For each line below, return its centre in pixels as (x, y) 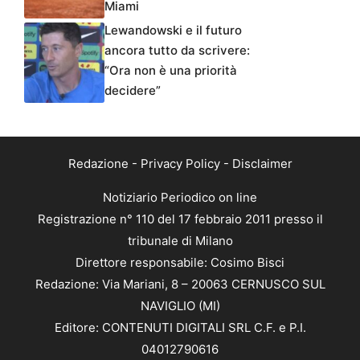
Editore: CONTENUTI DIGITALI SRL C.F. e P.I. (180, 328)
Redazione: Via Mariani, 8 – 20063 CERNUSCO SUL (180, 284)
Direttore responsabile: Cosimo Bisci (180, 263)
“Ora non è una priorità (171, 71)
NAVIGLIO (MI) (180, 306)
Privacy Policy (180, 164)
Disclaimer (262, 164)
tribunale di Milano (180, 241)
